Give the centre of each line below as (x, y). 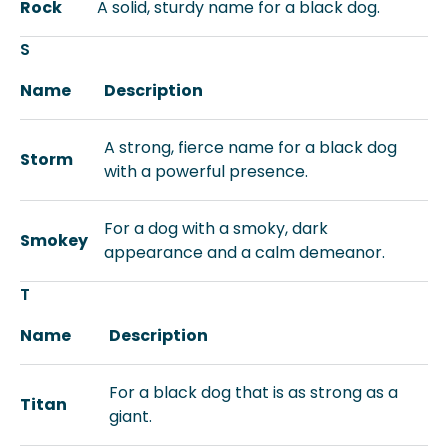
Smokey (54, 240)
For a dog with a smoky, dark (216, 228)
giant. (130, 416)
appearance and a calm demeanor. (244, 252)
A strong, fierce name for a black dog (250, 147)
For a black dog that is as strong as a (253, 392)
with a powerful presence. (206, 171)
